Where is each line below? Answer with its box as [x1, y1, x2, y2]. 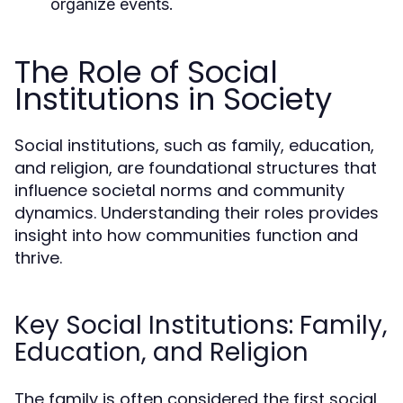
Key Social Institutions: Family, [14, 308, 388, 343]
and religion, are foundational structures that [14, 157, 377, 179]
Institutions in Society [14, 77, 332, 121]
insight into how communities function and [14, 224, 358, 246]
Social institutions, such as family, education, [14, 134, 374, 157]
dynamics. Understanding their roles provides [14, 201, 379, 224]
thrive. [14, 246, 62, 269]
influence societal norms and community [14, 179, 345, 201]
